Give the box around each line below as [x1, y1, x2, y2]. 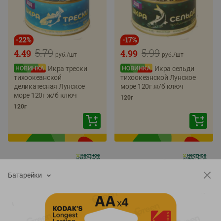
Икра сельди [154, 65, 194, 73]
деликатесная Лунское [14, 82, 85, 90]
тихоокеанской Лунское [120, 74, 196, 81]
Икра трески [48, 65, 87, 73]
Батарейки [8, 171, 42, 179]
